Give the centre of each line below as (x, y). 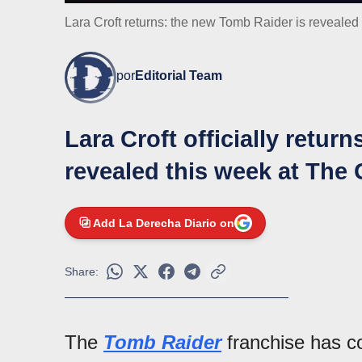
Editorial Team (179, 76)
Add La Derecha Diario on (164, 223)
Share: (82, 272)
